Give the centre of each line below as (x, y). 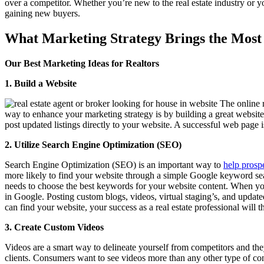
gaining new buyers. (42, 13)
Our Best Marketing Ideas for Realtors (82, 63)
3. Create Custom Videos (54, 227)
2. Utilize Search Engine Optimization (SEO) (93, 144)
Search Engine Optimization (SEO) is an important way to (114, 164)
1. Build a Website (41, 83)
